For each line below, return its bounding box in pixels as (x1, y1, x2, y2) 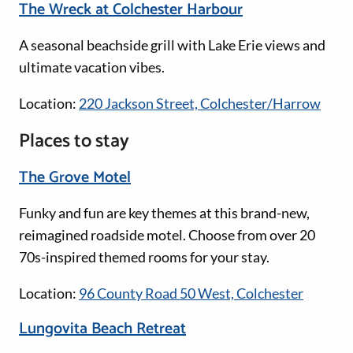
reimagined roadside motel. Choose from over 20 (19, 226, 315, 244)
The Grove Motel (19, 165, 131, 191)
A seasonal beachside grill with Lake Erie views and (19, 36, 325, 54)
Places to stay (19, 126, 129, 158)
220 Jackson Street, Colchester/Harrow (79, 95, 321, 113)
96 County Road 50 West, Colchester (79, 284, 303, 303)
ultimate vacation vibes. (19, 58, 165, 76)
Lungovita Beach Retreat (19, 316, 186, 343)
